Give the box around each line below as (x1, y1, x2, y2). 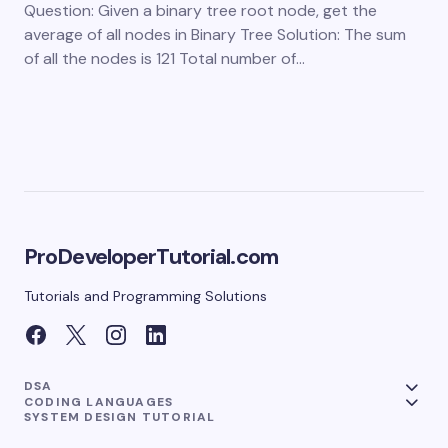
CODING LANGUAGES (24, 393, 174, 410)
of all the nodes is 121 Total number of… (24, 48, 305, 70)
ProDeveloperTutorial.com (24, 242, 278, 272)
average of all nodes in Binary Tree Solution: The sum (24, 24, 406, 46)
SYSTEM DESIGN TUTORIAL (24, 408, 216, 425)
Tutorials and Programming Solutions (24, 287, 267, 306)
